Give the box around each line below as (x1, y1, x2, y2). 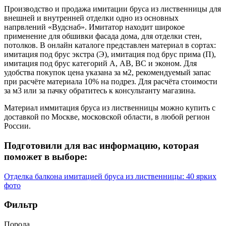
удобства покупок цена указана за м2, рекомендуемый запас (4, 68, 211, 77)
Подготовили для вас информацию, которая (4, 140, 199, 151)
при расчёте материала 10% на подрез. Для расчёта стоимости (4, 77, 217, 86)
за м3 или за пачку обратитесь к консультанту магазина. (4, 86, 198, 95)
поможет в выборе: (4, 151, 87, 162)
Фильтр (4, 199, 38, 210)
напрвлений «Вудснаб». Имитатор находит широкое (4, 23, 185, 32)
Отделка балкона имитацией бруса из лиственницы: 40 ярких (4, 172, 216, 181)
